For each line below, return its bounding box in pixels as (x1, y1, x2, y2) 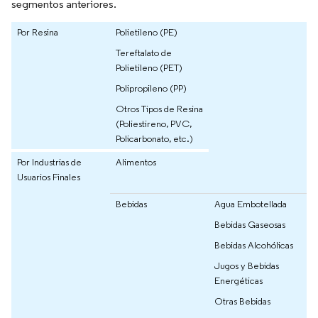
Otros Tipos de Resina (116, 102, 203, 116)
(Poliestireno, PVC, (116, 117, 192, 131)
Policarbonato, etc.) (116, 132, 193, 146)
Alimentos (116, 155, 156, 169)
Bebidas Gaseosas (214, 218, 285, 231)
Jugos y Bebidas (214, 259, 279, 273)
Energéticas (214, 274, 263, 287)
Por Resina (17, 26, 58, 39)
